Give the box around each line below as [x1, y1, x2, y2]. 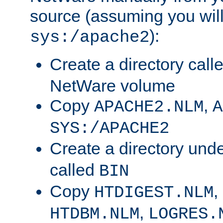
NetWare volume [50, 76, 175, 96]
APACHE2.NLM [94, 98, 204, 117]
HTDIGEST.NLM [94, 183, 214, 203]
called [50, 160, 99, 180]
